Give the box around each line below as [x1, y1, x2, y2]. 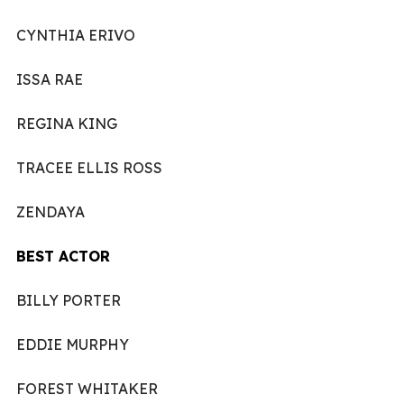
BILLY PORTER [16, 290, 121, 309]
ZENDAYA [16, 202, 85, 221]
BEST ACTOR [16, 246, 110, 265]
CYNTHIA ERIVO [16, 25, 135, 44]
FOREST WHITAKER [16, 379, 158, 398]
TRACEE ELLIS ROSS [16, 158, 162, 177]
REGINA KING [16, 114, 117, 133]
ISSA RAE [16, 69, 83, 88]
